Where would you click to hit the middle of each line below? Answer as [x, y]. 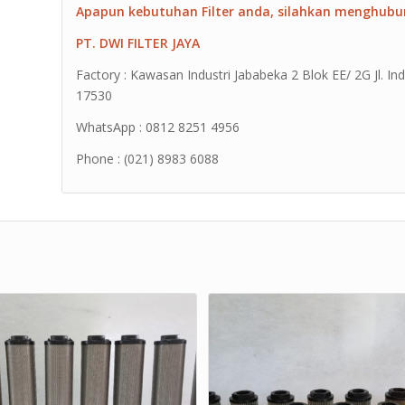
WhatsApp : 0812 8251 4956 [158, 127]
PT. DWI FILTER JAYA [138, 42]
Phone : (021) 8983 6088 [148, 158]
